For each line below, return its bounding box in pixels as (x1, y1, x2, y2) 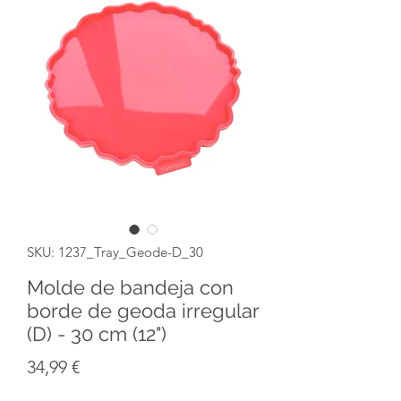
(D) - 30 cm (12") (27, 321, 166, 346)
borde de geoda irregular (27, 298, 259, 322)
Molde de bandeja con (27, 275, 234, 299)
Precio (79, 354, 129, 377)
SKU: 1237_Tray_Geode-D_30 (27, 243, 203, 260)
